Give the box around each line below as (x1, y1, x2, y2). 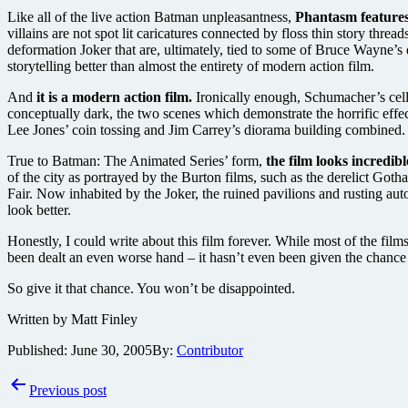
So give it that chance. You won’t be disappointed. (7, 280, 295, 296)
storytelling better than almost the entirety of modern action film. (7, 57, 374, 74)
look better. (7, 201, 75, 218)
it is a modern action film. (36, 88, 192, 105)
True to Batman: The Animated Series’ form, (7, 152, 266, 168)
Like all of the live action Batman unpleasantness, (7, 8, 295, 25)
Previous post (29, 382, 107, 398)
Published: (7, 342, 71, 358)
